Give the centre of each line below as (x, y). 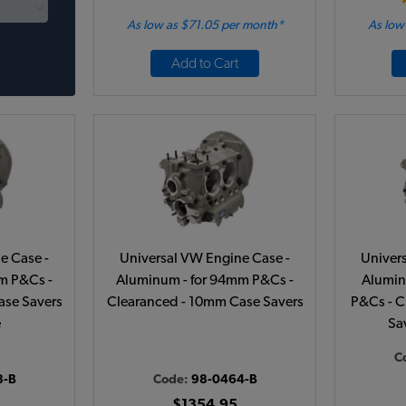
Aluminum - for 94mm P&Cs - (205, 280)
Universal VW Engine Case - (205, 258)
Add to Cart (205, 63)
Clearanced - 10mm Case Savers (205, 302)
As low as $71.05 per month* (205, 25)
